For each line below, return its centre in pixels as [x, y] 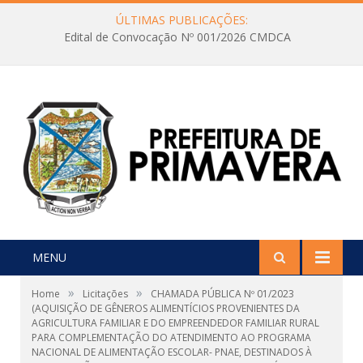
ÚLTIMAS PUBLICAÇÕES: [181, 20]
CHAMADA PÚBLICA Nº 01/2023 [222, 294]
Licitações [105, 294]
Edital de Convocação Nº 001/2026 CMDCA [177, 37]
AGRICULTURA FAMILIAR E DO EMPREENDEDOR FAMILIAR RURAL [175, 323]
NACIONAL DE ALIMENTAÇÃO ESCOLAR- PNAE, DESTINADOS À [172, 352]
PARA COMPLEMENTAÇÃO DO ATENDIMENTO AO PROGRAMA [171, 338]
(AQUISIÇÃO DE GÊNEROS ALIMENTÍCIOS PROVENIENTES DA [166, 309]
